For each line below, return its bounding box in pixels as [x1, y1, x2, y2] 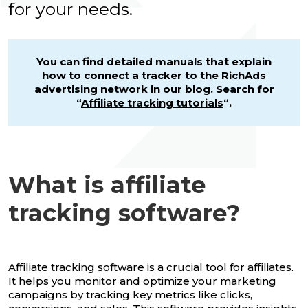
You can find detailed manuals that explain [36, 54, 272, 68]
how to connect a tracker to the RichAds [42, 68, 266, 82]
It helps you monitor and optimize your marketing [8, 274, 276, 287]
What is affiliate [8, 170, 206, 199]
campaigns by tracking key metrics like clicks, [8, 287, 252, 301]
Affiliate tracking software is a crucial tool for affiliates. [8, 260, 294, 274]
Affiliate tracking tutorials [81, 96, 223, 109]
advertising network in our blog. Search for [34, 82, 274, 96]
